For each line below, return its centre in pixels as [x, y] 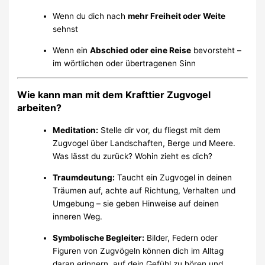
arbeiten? [40, 108]
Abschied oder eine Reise [141, 50]
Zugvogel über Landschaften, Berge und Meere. [144, 143]
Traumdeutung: [84, 178]
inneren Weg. [78, 217]
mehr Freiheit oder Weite [177, 16]
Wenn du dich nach [91, 16]
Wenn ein [72, 50]
